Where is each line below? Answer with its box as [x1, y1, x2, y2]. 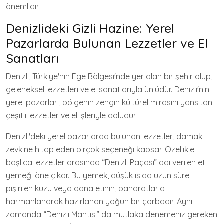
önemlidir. [6, 1, 40, 11]
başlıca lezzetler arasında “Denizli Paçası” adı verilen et [6, 157, 205, 167]
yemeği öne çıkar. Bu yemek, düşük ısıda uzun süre [6, 170, 189, 180]
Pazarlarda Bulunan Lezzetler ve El [6, 35, 208, 51]
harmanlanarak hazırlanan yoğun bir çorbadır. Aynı [6, 196, 192, 206]
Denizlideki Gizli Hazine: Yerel [6, 20, 174, 36]
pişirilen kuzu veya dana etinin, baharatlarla [6, 183, 165, 193]
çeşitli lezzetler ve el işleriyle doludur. [6, 110, 137, 120]
